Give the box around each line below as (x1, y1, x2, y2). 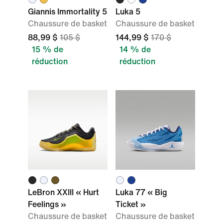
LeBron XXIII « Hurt (28, 188, 99, 197)
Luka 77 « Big (115, 188, 167, 197)
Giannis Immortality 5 (28, 7, 107, 16)
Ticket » (115, 200, 146, 209)
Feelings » (28, 200, 66, 209)
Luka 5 (115, 7, 140, 16)
